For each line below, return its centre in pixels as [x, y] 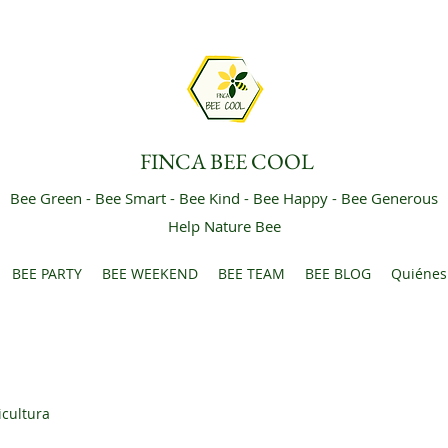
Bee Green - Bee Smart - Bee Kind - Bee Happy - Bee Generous [224, 198]
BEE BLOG [337, 273]
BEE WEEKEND [149, 273]
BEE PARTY [46, 273]
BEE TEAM [251, 273]
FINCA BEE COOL [226, 161]
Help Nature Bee [224, 226]
